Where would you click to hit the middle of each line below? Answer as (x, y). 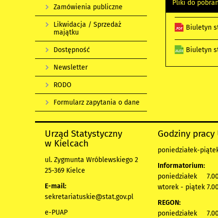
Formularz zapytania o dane (97, 102)
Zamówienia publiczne (88, 7)
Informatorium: (181, 166)
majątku (66, 32)
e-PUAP (56, 212)
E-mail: (55, 186)
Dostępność (72, 50)
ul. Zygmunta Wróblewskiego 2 (91, 160)
